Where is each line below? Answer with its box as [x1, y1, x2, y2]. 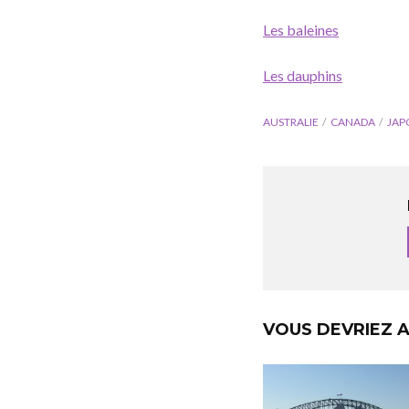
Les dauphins [263, 67, 342, 84]
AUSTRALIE [263, 115, 319, 129]
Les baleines [263, 21, 339, 38]
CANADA [330, 115, 375, 129]
